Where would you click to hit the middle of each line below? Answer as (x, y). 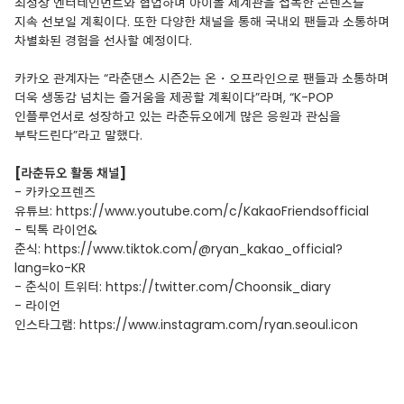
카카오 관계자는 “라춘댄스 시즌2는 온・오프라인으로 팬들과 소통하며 (202, 78)
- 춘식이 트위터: (60, 287)
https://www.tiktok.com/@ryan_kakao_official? (193, 249)
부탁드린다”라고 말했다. (78, 135)
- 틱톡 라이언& (56, 230)
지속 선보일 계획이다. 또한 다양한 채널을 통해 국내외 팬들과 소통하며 (202, 22)
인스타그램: (47, 325)
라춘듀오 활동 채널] (73, 173)
